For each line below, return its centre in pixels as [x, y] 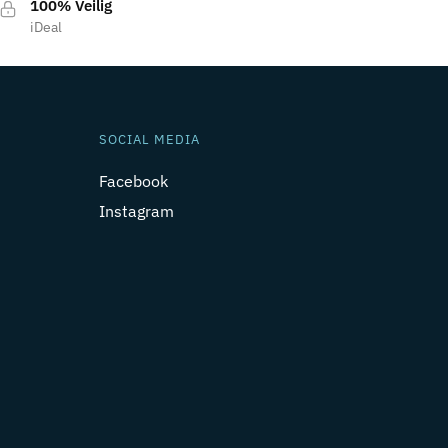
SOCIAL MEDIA [149, 139]
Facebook [133, 180]
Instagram [136, 210]
